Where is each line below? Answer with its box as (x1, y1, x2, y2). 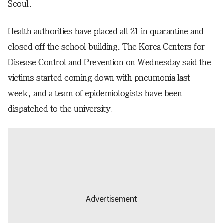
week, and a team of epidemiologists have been (8, 89, 182, 98)
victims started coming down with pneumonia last (8, 73, 190, 83)
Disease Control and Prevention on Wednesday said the (8, 58, 211, 67)
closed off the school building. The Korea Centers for (8, 42, 205, 52)
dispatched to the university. (8, 104, 112, 113)
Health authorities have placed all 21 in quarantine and (8, 27, 204, 36)
